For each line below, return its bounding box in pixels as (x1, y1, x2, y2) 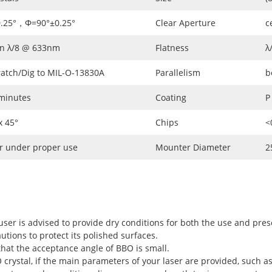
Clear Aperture (155, 16, 216, 29)
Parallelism (155, 66, 200, 78)
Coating (155, 91, 186, 103)
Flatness (155, 41, 189, 53)
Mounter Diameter (155, 141, 231, 153)
